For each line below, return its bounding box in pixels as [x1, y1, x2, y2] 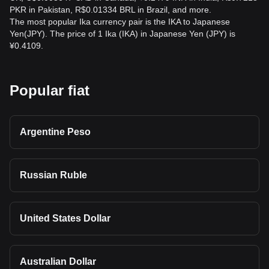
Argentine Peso [20, 127, 91, 137]
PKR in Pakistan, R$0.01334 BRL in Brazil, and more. [10, 5, 211, 14]
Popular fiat [10, 82, 89, 98]
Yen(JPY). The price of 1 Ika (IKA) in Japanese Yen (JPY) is [10, 29, 235, 38]
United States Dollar [20, 213, 110, 223]
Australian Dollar [20, 256, 96, 267]
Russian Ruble [20, 170, 87, 180]
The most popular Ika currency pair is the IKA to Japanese [10, 17, 230, 26]
